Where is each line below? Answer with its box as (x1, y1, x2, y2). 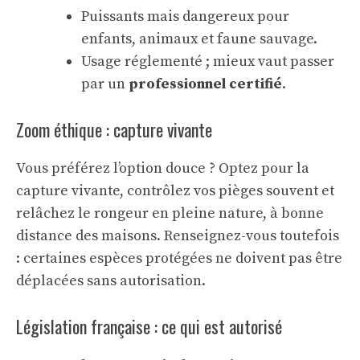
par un (81, 75, 129, 93)
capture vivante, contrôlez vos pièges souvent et (16, 182, 334, 200)
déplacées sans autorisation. (16, 272, 206, 290)
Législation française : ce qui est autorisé (16, 313, 282, 339)
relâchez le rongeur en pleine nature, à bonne (16, 204, 324, 223)
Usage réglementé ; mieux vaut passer (81, 52, 334, 71)
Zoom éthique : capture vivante (16, 117, 212, 142)
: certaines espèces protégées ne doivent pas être (16, 249, 342, 268)
